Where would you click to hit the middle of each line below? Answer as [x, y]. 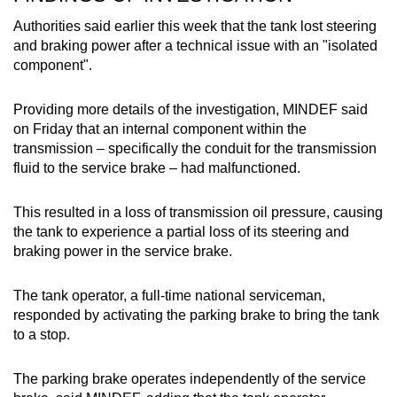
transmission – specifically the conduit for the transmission [195, 148]
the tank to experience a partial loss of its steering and [181, 231]
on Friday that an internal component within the [160, 128]
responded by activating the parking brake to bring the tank [196, 315]
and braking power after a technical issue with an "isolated [195, 45]
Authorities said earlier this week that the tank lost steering [195, 26]
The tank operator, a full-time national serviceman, [169, 295]
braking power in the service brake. [123, 251]
